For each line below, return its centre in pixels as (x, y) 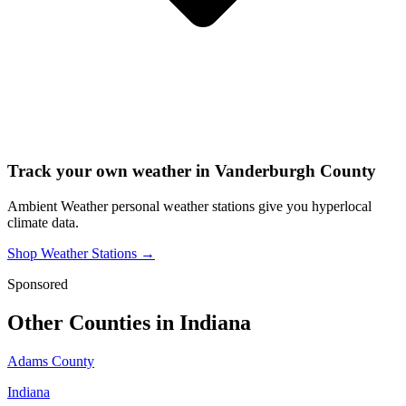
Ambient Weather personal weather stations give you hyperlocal (189, 207)
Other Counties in (93, 323)
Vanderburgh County (295, 171)
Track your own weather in (111, 171)
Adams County (51, 362)
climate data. (43, 223)
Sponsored (38, 285)
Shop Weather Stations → (81, 254)
